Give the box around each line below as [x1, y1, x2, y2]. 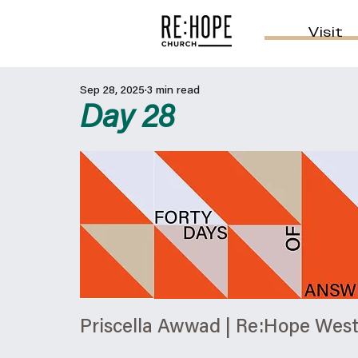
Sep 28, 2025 [80, 86, 145, 97]
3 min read [147, 86, 200, 97]
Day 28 [80, 104, 175, 136]
